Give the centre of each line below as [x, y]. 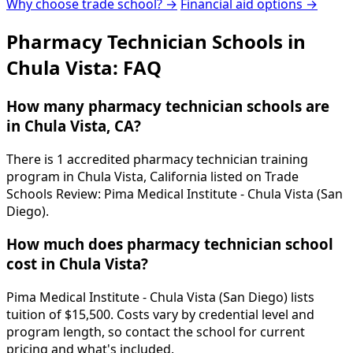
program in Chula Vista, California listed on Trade [152, 176]
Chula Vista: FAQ [84, 67]
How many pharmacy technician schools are [168, 106]
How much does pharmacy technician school [170, 244]
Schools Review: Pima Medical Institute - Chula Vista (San [175, 193]
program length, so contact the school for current [156, 332]
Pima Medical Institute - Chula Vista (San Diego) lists [160, 297]
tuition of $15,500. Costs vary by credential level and [160, 314]
